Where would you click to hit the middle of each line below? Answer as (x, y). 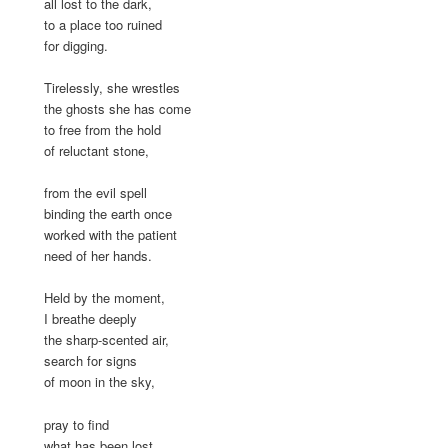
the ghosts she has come (118, 109)
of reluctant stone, (97, 151)
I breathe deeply (91, 319)
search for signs (91, 361)
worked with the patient (111, 235)
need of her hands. (98, 256)
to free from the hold (103, 130)
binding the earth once (108, 214)
